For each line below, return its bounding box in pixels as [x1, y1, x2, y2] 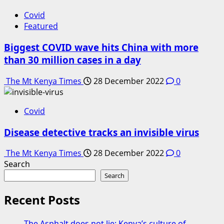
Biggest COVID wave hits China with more [4, 41, 198, 54]
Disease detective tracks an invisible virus [4, 125, 199, 138]
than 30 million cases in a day [4, 53, 141, 66]
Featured [24, 20, 58, 32]
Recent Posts [4, 191, 80, 208]
